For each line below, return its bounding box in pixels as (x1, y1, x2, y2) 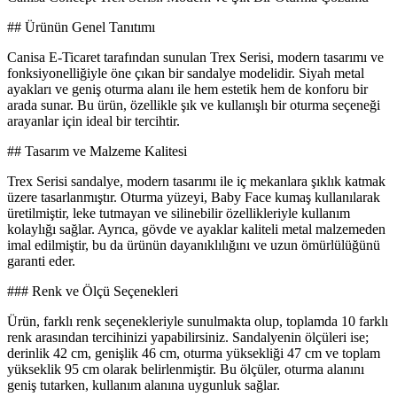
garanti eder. (7, 253, 75, 269)
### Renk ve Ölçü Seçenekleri (7, 284, 178, 300)
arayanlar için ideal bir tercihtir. (7, 113, 180, 129)
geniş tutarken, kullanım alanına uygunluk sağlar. (7, 378, 280, 393)
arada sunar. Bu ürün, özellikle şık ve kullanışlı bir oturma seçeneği (7, 97, 380, 113)
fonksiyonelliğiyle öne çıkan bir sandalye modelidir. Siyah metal (7, 66, 364, 82)
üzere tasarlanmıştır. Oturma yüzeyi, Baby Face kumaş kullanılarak (7, 190, 380, 206)
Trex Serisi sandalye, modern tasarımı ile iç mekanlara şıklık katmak (7, 174, 385, 190)
